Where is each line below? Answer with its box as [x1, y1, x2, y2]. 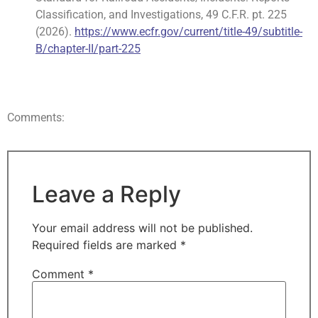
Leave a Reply [32, 180, 181, 209]
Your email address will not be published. [32, 221, 253, 236]
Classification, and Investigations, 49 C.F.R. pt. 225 [35, 8, 287, 22]
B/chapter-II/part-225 [35, 42, 141, 56]
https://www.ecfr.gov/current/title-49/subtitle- [75, 25, 302, 39]
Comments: [7, 111, 65, 125]
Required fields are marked [32, 238, 180, 253]
